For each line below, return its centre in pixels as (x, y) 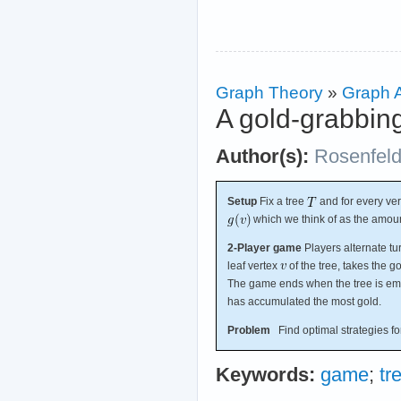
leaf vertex (254, 265)
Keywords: (265, 375)
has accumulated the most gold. (304, 301)
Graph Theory (269, 92)
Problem (249, 330)
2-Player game (264, 247)
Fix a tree (282, 201)
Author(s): (262, 156)
